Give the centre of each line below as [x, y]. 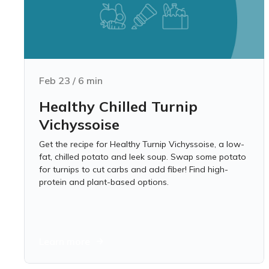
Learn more [65, 241]
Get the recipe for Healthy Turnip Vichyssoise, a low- [142, 144]
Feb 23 [55, 80]
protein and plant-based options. [104, 182]
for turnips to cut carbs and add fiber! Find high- [134, 169]
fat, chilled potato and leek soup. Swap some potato [143, 157]
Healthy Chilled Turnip [118, 106]
